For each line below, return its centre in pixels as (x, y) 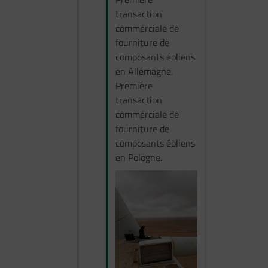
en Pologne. (139, 157)
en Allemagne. (144, 71)
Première (134, 85)
